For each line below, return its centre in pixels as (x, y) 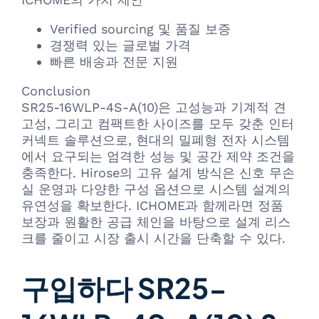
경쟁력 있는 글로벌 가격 (120, 46)
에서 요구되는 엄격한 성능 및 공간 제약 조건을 (158, 157)
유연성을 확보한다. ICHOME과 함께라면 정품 (152, 206)
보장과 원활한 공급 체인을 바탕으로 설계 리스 (156, 222)
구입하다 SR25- (124, 287)
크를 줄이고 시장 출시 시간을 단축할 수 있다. (153, 239)
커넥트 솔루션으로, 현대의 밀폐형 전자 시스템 (156, 140)
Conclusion (56, 91)
